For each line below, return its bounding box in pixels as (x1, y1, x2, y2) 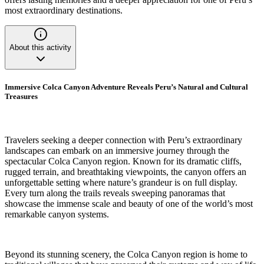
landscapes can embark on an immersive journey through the (5, 145, 229, 156)
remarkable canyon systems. (5, 209, 109, 219)
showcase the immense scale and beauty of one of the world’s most (5, 198, 253, 209)
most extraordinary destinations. (5, 5, 123, 16)
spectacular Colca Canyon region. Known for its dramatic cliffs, (5, 156, 242, 166)
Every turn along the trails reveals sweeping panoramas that (5, 187, 225, 198)
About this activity (9, 43, 71, 52)
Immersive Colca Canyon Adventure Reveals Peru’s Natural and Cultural (5, 82, 248, 92)
